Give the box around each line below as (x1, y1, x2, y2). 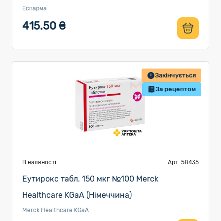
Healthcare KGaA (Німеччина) (22, 190, 132, 200)
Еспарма (22, 5, 47, 12)
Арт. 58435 (168, 159, 199, 166)
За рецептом (155, 85, 196, 93)
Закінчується (155, 72, 196, 79)
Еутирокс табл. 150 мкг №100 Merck (22, 174, 158, 184)
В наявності (22, 159, 56, 166)
